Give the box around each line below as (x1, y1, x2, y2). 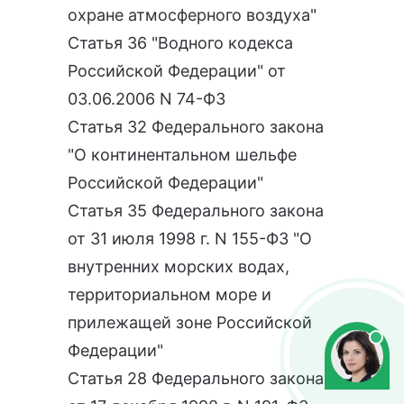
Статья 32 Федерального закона (68, 117, 324, 137)
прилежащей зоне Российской (68, 313, 312, 333)
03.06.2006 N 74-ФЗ (68, 89, 225, 109)
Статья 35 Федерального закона (68, 201, 324, 221)
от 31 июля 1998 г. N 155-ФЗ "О (68, 229, 312, 249)
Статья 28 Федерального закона (68, 369, 324, 389)
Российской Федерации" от (68, 61, 286, 81)
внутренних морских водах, (68, 257, 289, 277)
